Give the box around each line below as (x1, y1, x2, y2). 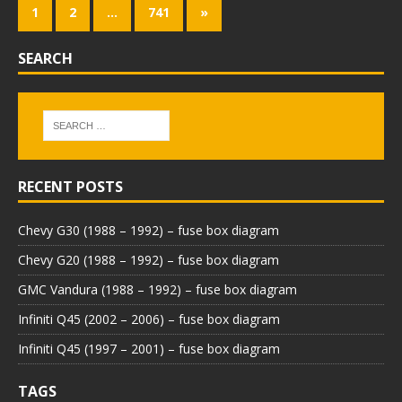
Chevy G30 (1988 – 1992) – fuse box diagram (18, 221, 279, 239)
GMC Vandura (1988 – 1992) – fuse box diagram (18, 280, 297, 298)
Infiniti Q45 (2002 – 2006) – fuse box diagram (18, 310, 280, 328)
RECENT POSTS (18, 176, 123, 197)
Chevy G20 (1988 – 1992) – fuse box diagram (18, 250, 279, 268)
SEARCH (18, 48, 73, 68)
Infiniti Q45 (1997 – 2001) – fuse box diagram (18, 339, 280, 357)
